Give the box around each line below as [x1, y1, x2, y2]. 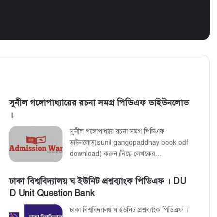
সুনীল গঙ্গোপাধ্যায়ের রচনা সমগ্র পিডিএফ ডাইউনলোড [9, 97, 189, 108]
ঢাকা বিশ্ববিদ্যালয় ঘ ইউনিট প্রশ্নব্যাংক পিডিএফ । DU [9, 175, 186, 186]
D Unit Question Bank [9, 187, 95, 199]
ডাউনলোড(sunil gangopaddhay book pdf [70, 138, 189, 147]
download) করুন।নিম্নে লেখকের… [70, 149, 162, 158]
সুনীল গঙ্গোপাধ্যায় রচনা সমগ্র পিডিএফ [70, 127, 165, 136]
